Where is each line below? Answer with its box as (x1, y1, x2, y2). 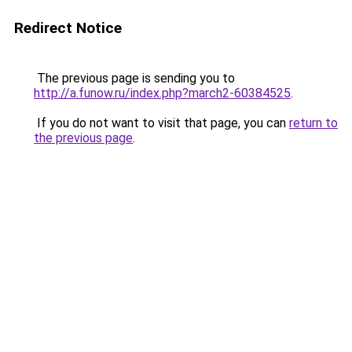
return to (289, 115, 338, 130)
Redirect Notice (14, 19, 122, 37)
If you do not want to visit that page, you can (34, 115, 289, 130)
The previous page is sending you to (34, 71, 235, 86)
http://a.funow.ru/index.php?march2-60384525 (34, 86, 291, 101)
